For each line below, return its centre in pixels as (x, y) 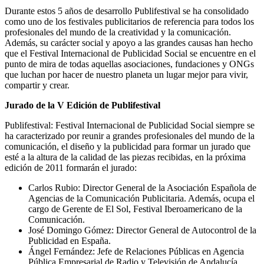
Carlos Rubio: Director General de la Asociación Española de (142, 187)
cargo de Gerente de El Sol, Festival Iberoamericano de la (135, 209)
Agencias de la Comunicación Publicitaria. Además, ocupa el (141, 198)
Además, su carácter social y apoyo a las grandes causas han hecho (129, 42)
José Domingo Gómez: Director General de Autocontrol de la (142, 230)
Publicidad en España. (70, 240)
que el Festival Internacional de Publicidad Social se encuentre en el (130, 53)
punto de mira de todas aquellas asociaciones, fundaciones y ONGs (129, 64)
